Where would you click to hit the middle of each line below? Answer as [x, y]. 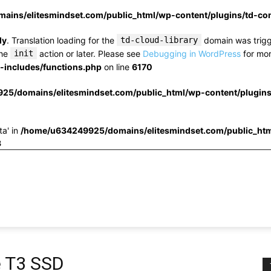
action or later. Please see [90, 54]
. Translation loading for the [62, 40]
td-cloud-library [159, 40]
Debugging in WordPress [192, 54]
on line [117, 67]
